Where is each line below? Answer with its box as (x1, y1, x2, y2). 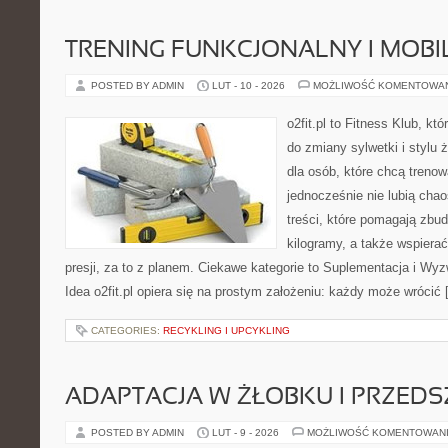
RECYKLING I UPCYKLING (163, 325, 290, 336)
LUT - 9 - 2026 (212, 427, 279, 438)
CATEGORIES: (91, 325, 163, 336)
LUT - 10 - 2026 (212, 80, 285, 91)
